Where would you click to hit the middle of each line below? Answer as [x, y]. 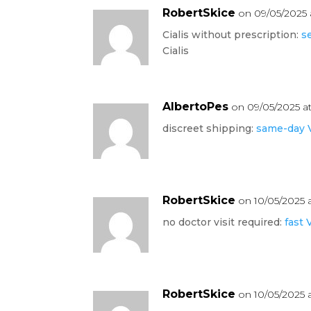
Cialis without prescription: [232, 34]
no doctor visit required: [224, 222]
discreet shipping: [210, 128]
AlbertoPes [196, 106]
